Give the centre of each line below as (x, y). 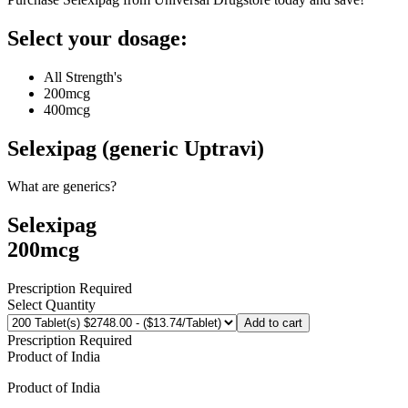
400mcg (67, 109)
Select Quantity (51, 305)
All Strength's (83, 76)
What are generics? (62, 187)
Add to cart (273, 323)
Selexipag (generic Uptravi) (136, 148)
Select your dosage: (97, 38)
